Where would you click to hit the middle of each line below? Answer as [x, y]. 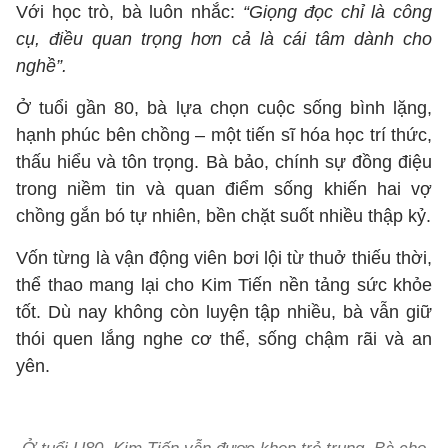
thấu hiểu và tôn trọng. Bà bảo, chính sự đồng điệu [224, 162]
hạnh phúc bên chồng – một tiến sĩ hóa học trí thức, [224, 135]
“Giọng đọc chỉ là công [337, 12]
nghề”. [41, 66]
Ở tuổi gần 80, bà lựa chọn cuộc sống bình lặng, [224, 108]
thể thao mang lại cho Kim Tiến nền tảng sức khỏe [224, 285]
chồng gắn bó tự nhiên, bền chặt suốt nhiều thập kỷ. [223, 216]
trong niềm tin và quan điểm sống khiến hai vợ [224, 189]
